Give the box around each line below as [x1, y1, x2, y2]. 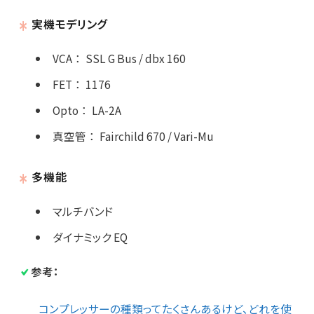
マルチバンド [52, 203, 114, 219]
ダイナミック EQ [52, 229, 128, 245]
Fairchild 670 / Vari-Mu [97, 128, 214, 144]
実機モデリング [32, 15, 107, 33]
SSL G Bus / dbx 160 [83, 50, 186, 67]
